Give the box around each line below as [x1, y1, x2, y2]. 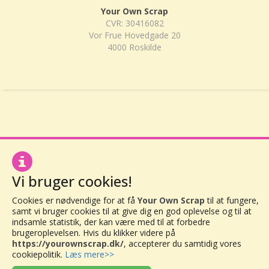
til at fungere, [205, 195, 259, 206]
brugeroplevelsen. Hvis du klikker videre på [12, 227, 175, 238]
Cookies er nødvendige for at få [12, 195, 138, 206]
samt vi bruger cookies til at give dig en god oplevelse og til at [12, 205, 252, 217]
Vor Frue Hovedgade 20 [88, 29, 181, 41]
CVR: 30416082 [105, 17, 164, 29]
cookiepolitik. [12, 249, 65, 260]
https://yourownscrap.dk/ [12, 238, 124, 249]
